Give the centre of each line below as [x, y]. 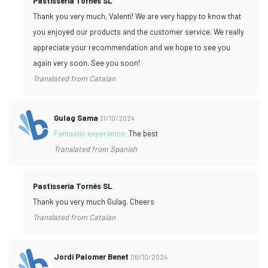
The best [144, 133]
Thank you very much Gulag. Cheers [94, 201]
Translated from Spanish [96, 149]
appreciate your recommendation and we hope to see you [132, 47]
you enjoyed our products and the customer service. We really [138, 31]
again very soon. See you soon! [86, 63]
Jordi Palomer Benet [92, 256]
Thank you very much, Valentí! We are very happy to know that [137, 16]
